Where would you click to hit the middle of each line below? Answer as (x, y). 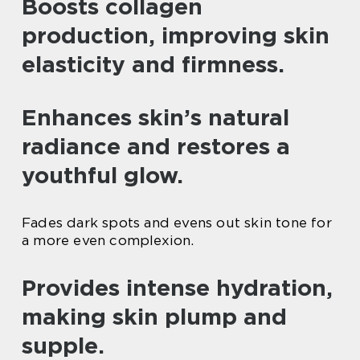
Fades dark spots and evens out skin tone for (177, 222)
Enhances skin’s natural (155, 117)
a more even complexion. (108, 240)
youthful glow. (102, 175)
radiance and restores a (156, 146)
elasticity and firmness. (153, 64)
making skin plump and (154, 316)
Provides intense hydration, (177, 287)
